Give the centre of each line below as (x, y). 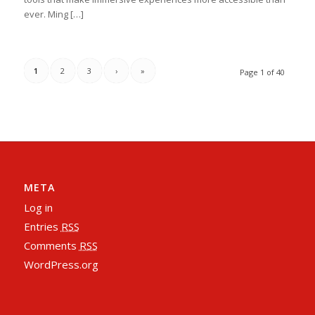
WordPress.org (61, 264)
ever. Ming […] (53, 14)
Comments (51, 245)
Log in (38, 207)
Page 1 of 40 (263, 72)
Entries (42, 226)
